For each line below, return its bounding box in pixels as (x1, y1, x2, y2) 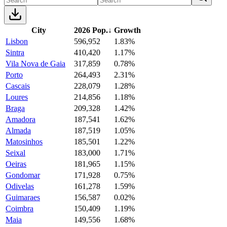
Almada (6, 126, 31, 135)
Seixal (6, 148, 25, 157)
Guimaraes (6, 193, 40, 202)
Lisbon (6, 36, 28, 46)
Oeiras (6, 159, 26, 168)
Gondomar (6, 170, 40, 179)
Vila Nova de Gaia (6, 59, 65, 68)
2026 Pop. (74, 25, 108, 34)
